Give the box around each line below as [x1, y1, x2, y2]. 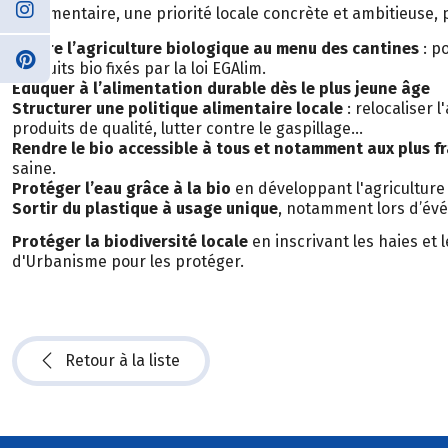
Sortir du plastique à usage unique [12, 199, 278, 219]
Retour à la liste [65, 350, 180, 370]
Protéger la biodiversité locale [12, 231, 248, 251]
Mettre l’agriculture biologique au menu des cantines [12, 39, 419, 59]
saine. [12, 159, 56, 179]
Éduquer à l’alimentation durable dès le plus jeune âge [12, 79, 430, 99]
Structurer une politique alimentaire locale [12, 99, 343, 119]
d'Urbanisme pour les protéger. [12, 251, 244, 271]
